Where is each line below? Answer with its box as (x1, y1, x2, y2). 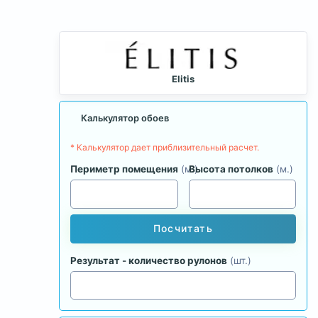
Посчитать (153, 222, 214, 235)
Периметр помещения (70, 163, 178, 175)
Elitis (172, 74, 194, 85)
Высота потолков (188, 163, 273, 175)
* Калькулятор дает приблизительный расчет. (70, 142, 259, 153)
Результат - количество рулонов (70, 254, 227, 266)
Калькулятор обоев (81, 112, 170, 124)
